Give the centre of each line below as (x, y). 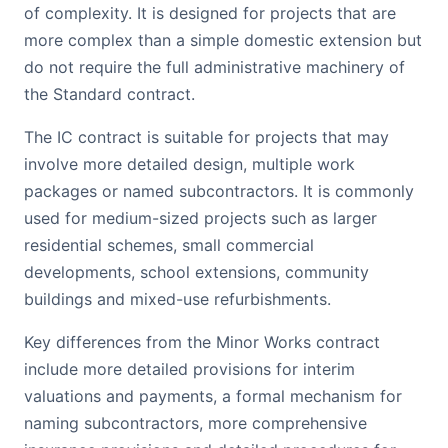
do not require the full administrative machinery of (214, 67)
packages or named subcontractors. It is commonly (219, 191)
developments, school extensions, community (196, 272)
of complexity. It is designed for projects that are (210, 13)
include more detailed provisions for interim (189, 369)
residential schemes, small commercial (169, 245)
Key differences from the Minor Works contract (202, 342)
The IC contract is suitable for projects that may (206, 137)
